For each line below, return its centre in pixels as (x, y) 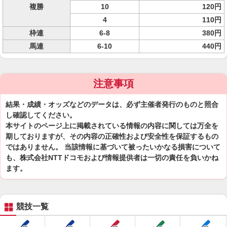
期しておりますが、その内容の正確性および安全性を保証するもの (112, 136)
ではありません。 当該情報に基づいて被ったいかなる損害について (113, 147)
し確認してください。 (41, 115)
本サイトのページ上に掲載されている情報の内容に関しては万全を (112, 126)
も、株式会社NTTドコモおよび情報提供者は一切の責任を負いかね (112, 158)
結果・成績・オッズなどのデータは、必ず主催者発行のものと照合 (112, 104)
